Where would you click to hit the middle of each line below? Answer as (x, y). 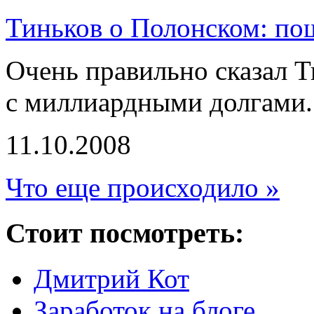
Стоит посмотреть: (125, 233)
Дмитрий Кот (111, 278)
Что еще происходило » (143, 188)
